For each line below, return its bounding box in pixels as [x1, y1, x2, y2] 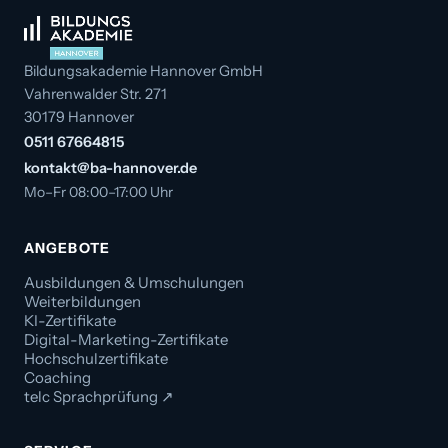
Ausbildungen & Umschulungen [24, 273, 244, 292]
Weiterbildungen [24, 292, 141, 311]
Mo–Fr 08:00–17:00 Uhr [24, 183, 173, 201]
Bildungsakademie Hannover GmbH [24, 62, 263, 80]
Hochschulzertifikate [24, 349, 168, 368]
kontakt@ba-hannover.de [24, 159, 197, 177]
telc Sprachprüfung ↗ [24, 387, 174, 406]
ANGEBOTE [24, 239, 110, 257]
